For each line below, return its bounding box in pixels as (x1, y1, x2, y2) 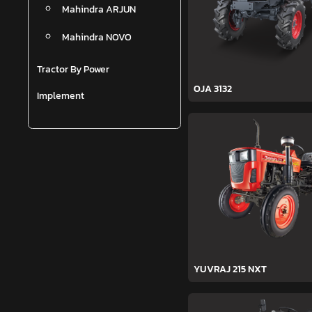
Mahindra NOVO (62, 29, 132, 45)
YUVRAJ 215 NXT (194, 262, 267, 277)
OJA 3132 (194, 81, 232, 97)
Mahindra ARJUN (62, 1, 136, 17)
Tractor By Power (37, 61, 109, 77)
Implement (37, 88, 84, 104)
